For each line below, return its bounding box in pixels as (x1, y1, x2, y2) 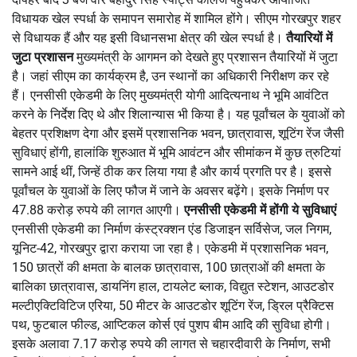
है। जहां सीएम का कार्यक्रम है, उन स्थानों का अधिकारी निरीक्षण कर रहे (12, 68, 329, 84)
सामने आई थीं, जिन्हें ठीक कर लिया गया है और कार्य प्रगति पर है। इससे (12, 163, 331, 179)
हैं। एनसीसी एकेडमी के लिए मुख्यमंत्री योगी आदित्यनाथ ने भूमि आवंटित (12, 87, 328, 103)
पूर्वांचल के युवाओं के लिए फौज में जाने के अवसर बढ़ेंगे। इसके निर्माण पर (12, 182, 329, 198)
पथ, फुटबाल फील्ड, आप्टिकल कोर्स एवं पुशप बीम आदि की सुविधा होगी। (12, 316, 331, 332)
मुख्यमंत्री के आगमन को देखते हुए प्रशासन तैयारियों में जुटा (73, 49, 338, 65)
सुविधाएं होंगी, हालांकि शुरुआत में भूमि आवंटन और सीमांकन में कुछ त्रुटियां (12, 144, 341, 160)
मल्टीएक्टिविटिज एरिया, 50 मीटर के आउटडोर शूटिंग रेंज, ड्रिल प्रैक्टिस (12, 297, 334, 313)
